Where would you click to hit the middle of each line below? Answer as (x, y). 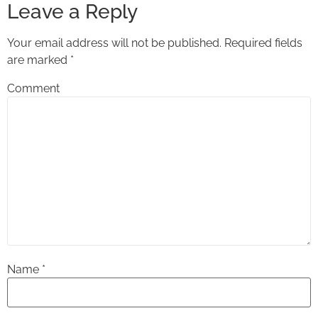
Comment (33, 88)
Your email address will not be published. (114, 43)
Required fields (263, 43)
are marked (39, 60)
